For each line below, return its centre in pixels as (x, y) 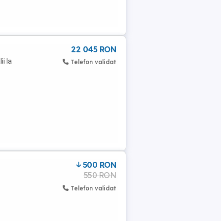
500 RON (99, 165)
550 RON (100, 175)
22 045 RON (93, 49)
